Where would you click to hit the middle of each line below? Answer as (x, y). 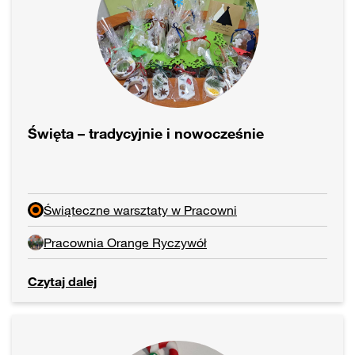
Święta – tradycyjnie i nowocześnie (146, 134)
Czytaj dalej (62, 282)
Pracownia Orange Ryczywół (125, 243)
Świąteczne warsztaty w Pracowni (140, 210)
